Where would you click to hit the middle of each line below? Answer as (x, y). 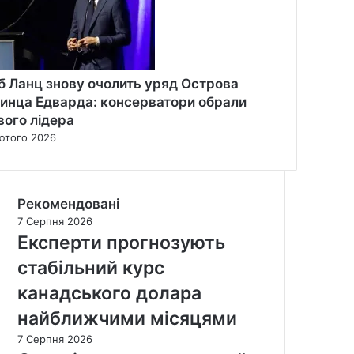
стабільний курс (91, 267)
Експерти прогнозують (121, 242)
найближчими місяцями (127, 318)
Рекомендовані (68, 203)
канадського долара (109, 293)
